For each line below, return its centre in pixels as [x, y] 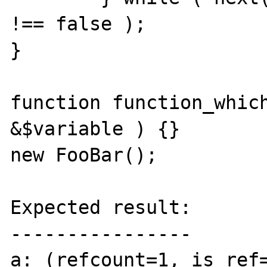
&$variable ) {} [95, 129]
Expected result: [101, 207]
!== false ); [78, 24]
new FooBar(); [84, 155]
